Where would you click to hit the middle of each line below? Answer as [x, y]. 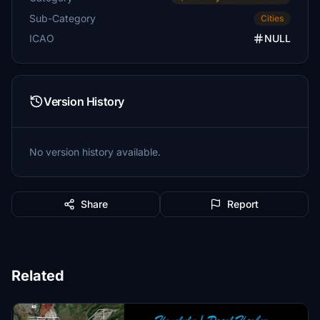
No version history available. [95, 152]
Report [243, 204]
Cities [272, 18]
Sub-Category [62, 18]
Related [38, 276]
